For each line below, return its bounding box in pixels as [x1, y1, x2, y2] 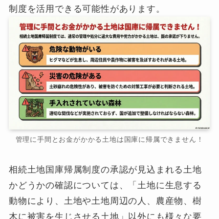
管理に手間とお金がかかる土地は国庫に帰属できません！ [15, 135, 204, 144]
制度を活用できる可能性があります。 [8, 4, 165, 14]
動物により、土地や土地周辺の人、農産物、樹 [8, 196, 202, 206]
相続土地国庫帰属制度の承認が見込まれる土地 [8, 165, 202, 175]
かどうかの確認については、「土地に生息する [8, 180, 202, 191]
